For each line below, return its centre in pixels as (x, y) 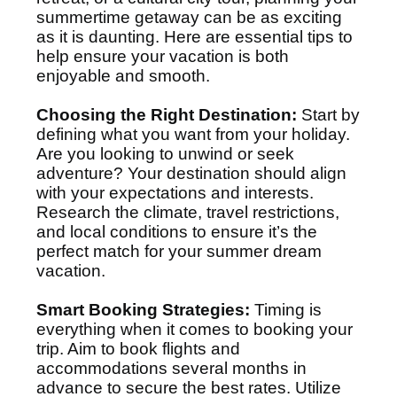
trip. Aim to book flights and (138, 349)
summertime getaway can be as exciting (189, 17)
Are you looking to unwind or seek (165, 154)
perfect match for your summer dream (179, 251)
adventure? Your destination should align (191, 173)
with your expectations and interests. (175, 193)
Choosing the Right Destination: (167, 115)
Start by (328, 115)
